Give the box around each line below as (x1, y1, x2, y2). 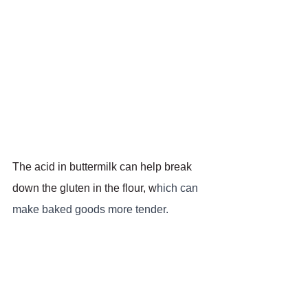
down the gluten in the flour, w (12, 182, 157, 195)
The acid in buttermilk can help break (12, 161, 195, 173)
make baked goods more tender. (12, 203, 168, 216)
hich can (157, 182, 201, 195)
